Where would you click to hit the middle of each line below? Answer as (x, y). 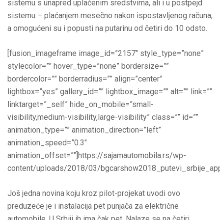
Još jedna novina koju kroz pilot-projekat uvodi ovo (94, 193)
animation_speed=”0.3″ (47, 142)
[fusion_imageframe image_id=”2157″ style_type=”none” (106, 53)
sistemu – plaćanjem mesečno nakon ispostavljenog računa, (110, 15)
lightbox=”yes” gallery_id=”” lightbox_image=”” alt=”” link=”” (110, 91)
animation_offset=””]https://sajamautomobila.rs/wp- (97, 155)
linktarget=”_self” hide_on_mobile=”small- (81, 104)
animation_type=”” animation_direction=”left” (84, 130)
